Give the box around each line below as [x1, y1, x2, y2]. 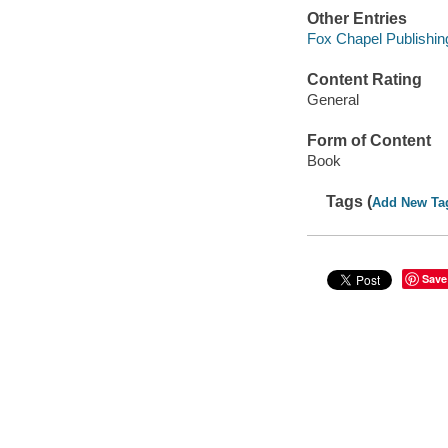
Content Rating [306, 71, 422, 89]
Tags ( [326, 192, 373, 210]
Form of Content [306, 132, 431, 150]
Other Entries [306, 10, 407, 28]
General [306, 90, 359, 108]
